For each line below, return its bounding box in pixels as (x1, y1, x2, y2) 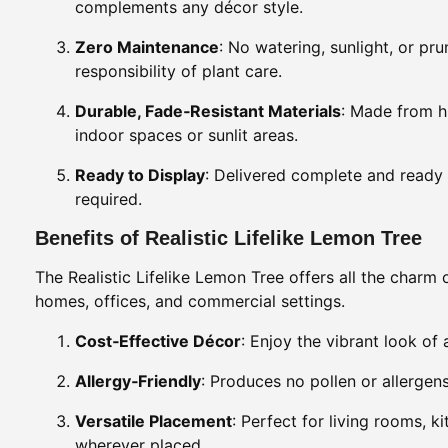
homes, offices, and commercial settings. (35, 290, 345, 311)
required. (75, 188, 142, 209)
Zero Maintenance (75, 36, 219, 57)
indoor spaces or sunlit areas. (75, 124, 298, 145)
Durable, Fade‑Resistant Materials (75, 100, 341, 121)
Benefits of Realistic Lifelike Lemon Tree (35, 226, 422, 249)
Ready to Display (75, 164, 205, 185)
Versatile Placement (75, 410, 232, 431)
